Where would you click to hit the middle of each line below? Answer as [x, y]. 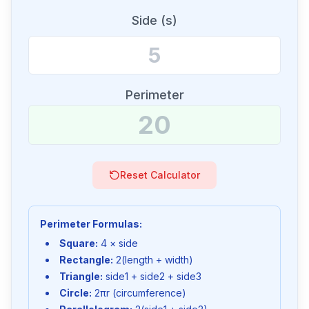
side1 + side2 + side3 [152, 276]
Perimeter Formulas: [91, 224]
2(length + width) [153, 260]
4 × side [118, 243]
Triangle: [81, 276]
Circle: [76, 293]
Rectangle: [86, 260]
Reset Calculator [160, 175]
